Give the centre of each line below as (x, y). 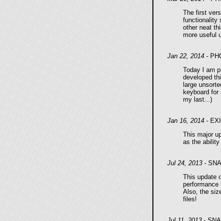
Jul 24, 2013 (184, 163)
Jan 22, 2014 (185, 56)
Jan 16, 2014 (185, 121)
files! (190, 199)
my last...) (197, 99)
